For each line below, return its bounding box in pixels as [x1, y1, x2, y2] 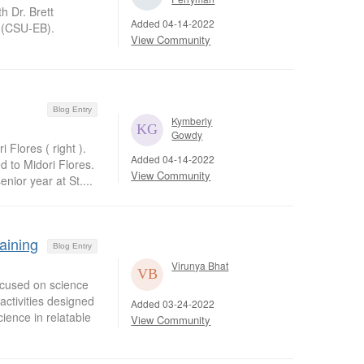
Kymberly [171, 113, 213, 128]
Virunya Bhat [171, 258, 229, 272]
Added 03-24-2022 [131, 296, 215, 310]
